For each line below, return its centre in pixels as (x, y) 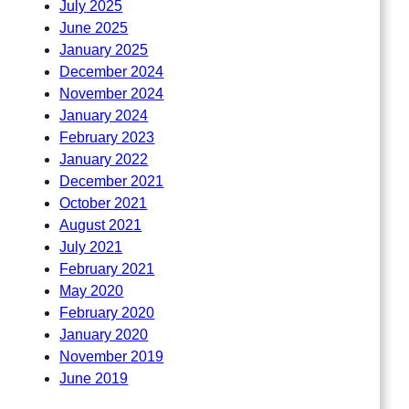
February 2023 (107, 137)
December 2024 (112, 71)
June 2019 (94, 378)
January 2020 (104, 334)
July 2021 (91, 246)
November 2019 (112, 356)
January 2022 (104, 159)
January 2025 (104, 49)
